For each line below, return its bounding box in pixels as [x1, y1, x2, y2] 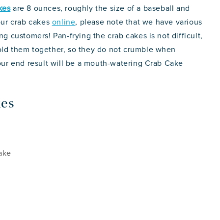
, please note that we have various [75, 18, 202, 27]
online [52, 18, 76, 27]
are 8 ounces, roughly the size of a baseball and [10, 4, 190, 13]
